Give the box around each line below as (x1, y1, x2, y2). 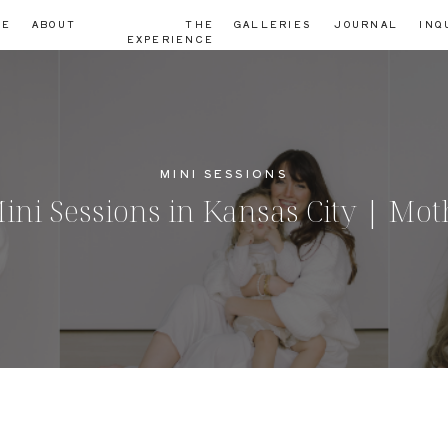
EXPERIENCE (126, 33, 214, 46)
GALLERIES (233, 18, 311, 31)
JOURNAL (334, 18, 398, 31)
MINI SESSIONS (160, 165, 288, 181)
